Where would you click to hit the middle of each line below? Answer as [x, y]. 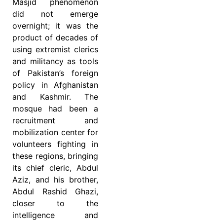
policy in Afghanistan [55, 85]
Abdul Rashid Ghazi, [55, 192]
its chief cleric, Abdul [55, 168]
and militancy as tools [55, 61]
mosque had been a [55, 109]
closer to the [55, 203]
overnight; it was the [55, 26]
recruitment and [55, 121]
